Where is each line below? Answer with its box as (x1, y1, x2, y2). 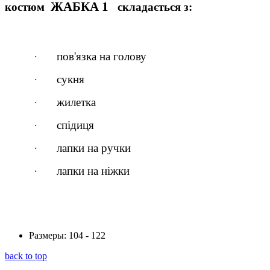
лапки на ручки (57, 142, 131, 155)
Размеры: (29, 230, 66, 240)
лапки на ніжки (57, 165, 130, 178)
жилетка (57, 96, 96, 109)
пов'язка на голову (57, 50, 146, 63)
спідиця (57, 119, 94, 132)
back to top (5, 250, 47, 261)
